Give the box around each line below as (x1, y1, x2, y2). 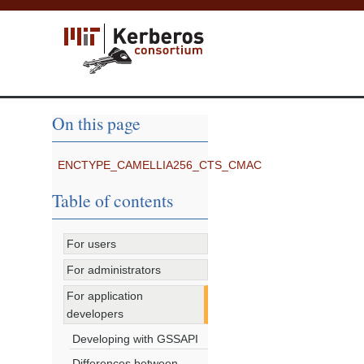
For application (67, 288, 144, 302)
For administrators (67, 263, 162, 277)
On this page (52, 111, 141, 136)
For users (67, 237, 117, 251)
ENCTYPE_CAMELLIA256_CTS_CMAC (58, 158, 262, 172)
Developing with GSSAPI (71, 331, 198, 345)
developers (67, 306, 124, 320)
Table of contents (52, 188, 173, 213)
